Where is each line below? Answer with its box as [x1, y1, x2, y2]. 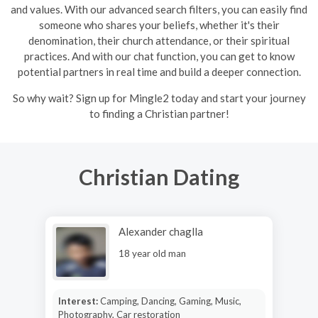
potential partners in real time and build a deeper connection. [17, 65, 301, 78]
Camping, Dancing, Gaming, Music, [99, 295, 241, 307]
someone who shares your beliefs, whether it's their [38, 18, 280, 31]
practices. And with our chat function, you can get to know [23, 50, 295, 62]
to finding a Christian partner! [89, 107, 229, 120]
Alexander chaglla [119, 224, 203, 238]
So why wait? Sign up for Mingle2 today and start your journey [12, 92, 306, 104]
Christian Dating [79, 164, 239, 190]
